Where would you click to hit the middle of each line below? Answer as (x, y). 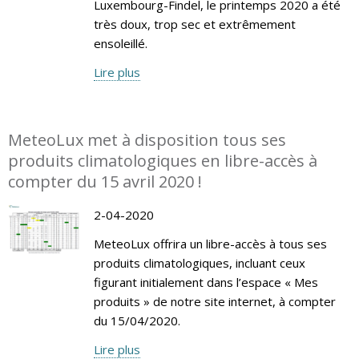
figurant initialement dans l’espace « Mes (206, 282)
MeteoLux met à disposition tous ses (147, 139)
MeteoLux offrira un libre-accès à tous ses (210, 243)
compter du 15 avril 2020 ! (105, 181)
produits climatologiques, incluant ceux (199, 262)
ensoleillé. (120, 43)
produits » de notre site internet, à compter (214, 301)
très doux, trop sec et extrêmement (194, 24)
